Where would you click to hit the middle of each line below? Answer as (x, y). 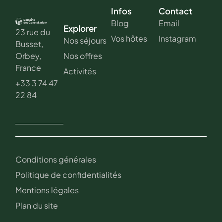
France (28, 68)
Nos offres (83, 55)
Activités (80, 71)
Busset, (29, 44)
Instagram (178, 38)
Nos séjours (85, 40)
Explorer (80, 28)
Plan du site (37, 206)
